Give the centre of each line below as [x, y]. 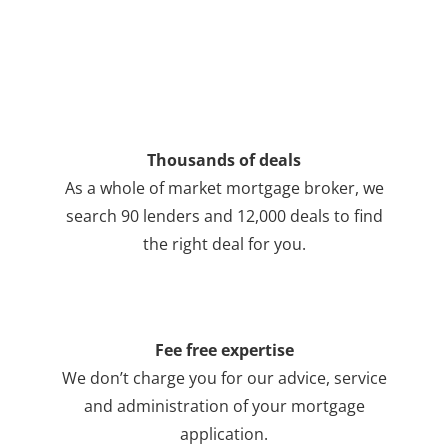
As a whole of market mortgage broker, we [224, 187]
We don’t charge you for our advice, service [224, 378]
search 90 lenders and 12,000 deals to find [224, 215]
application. [224, 434]
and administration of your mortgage [224, 406]
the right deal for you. [224, 243]
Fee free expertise [224, 350]
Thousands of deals [224, 159]
